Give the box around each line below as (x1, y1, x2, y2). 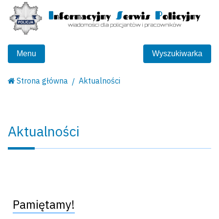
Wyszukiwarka (152, 49, 202, 58)
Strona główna (17, 76, 68, 86)
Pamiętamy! (12, 196, 75, 212)
